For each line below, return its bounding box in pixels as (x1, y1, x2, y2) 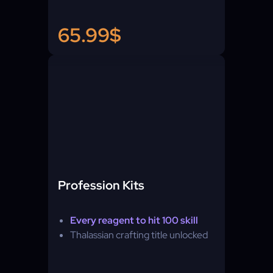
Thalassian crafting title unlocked (70, 229, 208, 241)
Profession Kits (58, 177, 144, 193)
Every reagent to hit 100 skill (70, 214, 198, 227)
